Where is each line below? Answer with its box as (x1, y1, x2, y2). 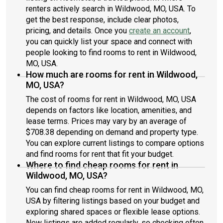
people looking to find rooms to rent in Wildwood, (26, 48, 197, 57)
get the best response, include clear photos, (26, 15, 179, 24)
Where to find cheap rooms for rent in (26, 160, 178, 170)
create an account (129, 26, 190, 35)
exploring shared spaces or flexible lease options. (26, 207, 200, 217)
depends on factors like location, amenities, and (26, 106, 192, 115)
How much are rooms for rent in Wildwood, (26, 69, 198, 80)
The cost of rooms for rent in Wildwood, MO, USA (26, 95, 196, 104)
